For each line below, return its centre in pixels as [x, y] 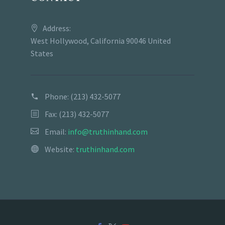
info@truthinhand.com [108, 132]
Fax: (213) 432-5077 [77, 114]
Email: [56, 132]
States [42, 53]
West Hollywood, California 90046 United [101, 41]
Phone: [58, 97]
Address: [57, 28]
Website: [60, 149]
